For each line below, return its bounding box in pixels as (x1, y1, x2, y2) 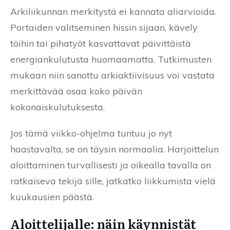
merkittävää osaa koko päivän (10, 85, 142, 97)
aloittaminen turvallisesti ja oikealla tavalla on (10, 159, 211, 171)
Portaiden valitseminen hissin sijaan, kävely (10, 21, 198, 33)
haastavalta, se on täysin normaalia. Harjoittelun (10, 143, 219, 155)
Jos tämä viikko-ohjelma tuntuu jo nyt (10, 127, 172, 139)
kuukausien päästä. (10, 190, 94, 203)
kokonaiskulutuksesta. (10, 101, 105, 113)
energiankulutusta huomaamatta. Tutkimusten (10, 53, 212, 65)
